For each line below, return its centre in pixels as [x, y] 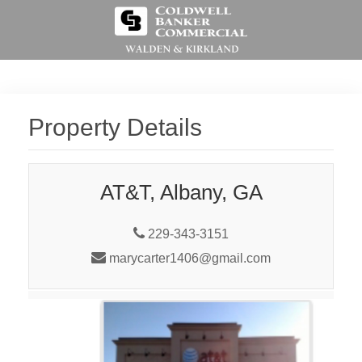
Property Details [115, 127]
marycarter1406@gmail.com [188, 258]
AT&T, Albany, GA [181, 192]
